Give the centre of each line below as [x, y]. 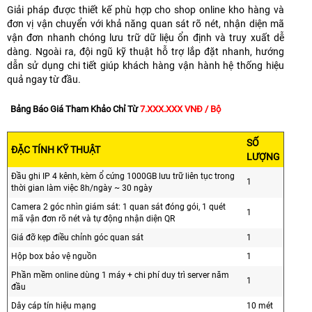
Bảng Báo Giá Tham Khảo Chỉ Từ [75, 109]
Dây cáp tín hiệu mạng [54, 305]
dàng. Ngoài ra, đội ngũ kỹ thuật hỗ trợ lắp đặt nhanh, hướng [146, 51]
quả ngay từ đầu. [44, 79]
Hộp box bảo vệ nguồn [54, 256]
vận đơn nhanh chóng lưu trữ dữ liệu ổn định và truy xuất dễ [146, 37]
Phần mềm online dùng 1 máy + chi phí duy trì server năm [120, 275]
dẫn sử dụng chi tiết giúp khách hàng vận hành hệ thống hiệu [146, 65]
